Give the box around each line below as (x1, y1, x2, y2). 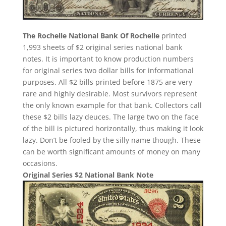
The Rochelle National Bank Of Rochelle (22, 31, 159, 41)
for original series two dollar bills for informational (22, 66, 194, 76)
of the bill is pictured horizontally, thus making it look (22, 124, 203, 134)
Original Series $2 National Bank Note (22, 170, 153, 180)
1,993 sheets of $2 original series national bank (22, 42, 182, 52)
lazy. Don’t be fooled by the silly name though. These (22, 135, 201, 145)
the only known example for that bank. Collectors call (22, 100, 202, 110)
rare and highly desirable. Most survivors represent (22, 89, 197, 99)
